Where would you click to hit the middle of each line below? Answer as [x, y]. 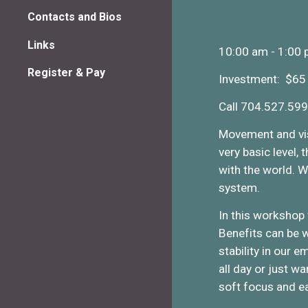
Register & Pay [66, 72]
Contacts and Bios [75, 17]
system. [241, 188]
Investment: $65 [263, 79]
